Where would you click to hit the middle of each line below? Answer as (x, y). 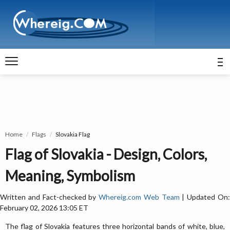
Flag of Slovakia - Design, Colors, (106, 154)
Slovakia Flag (73, 134)
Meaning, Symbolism (70, 176)
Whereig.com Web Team (139, 197)
